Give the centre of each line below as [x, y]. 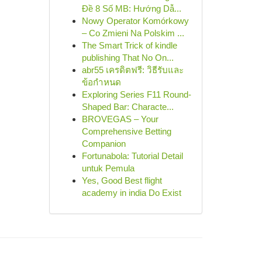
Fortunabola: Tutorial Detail [132, 156]
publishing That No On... [127, 58]
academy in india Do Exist [131, 193]
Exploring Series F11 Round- [136, 94]
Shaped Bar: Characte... [127, 107]
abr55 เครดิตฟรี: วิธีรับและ [132, 70]
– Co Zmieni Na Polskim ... [133, 33]
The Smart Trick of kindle [129, 45]
